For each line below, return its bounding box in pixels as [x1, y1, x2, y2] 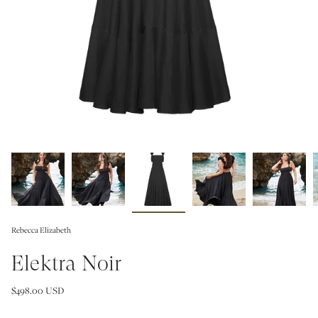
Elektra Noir [11, 250, 122, 275]
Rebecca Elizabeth [11, 224, 71, 236]
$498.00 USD [11, 283, 64, 297]
